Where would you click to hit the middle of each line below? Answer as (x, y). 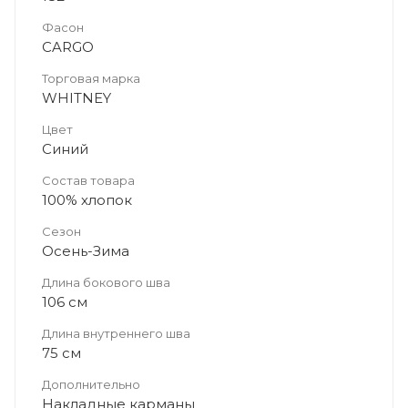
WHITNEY (76, 97)
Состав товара (88, 180)
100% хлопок (87, 199)
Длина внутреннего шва (116, 333)
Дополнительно (91, 384)
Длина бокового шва (106, 282)
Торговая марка (91, 78)
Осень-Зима (86, 250)
